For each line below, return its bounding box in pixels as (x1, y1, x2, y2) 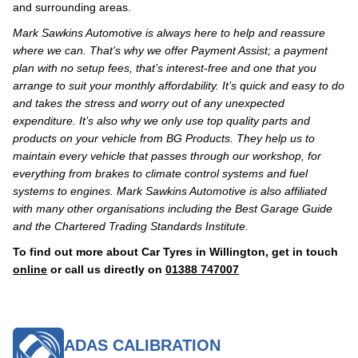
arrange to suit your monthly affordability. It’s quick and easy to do (13, 79, 344, 92)
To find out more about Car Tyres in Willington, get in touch (13, 245, 338, 258)
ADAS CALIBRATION (64, 336, 221, 354)
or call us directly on (47, 263, 165, 276)
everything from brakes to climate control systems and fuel (13, 167, 308, 180)
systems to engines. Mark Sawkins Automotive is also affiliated (13, 185, 327, 197)
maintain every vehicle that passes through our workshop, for (13, 149, 321, 162)
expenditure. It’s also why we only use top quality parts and (13, 114, 310, 127)
